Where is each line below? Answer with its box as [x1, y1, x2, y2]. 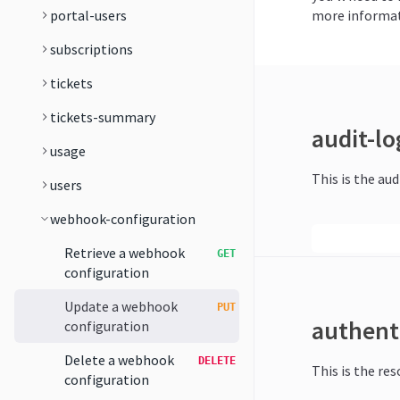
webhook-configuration [50, 210, 196, 228]
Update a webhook [64, 297, 178, 315]
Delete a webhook [64, 351, 174, 369]
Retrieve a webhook [64, 244, 185, 262]
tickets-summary [50, 108, 155, 126]
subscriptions [50, 40, 133, 58]
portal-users [50, 6, 127, 24]
